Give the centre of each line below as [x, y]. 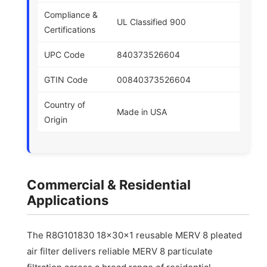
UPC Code [65, 55]
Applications [68, 201]
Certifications [70, 30]
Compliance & [71, 15]
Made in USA [142, 112]
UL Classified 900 [152, 22]
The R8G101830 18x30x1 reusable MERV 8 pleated [135, 235]
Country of [65, 105]
